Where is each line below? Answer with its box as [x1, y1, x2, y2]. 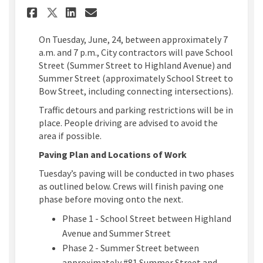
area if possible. [39, 129, 102, 141]
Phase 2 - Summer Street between [62, 241, 199, 254]
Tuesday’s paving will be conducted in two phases [39, 167, 234, 179]
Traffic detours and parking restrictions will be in [39, 103, 233, 116]
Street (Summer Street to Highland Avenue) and [39, 59, 231, 71]
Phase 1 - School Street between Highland [62, 212, 231, 224]
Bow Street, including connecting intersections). [39, 85, 233, 97]
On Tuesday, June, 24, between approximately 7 [39, 33, 228, 45]
